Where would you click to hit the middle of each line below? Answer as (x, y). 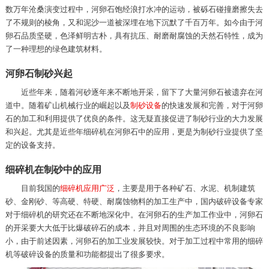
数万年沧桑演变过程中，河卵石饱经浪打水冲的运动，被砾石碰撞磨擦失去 (134, 9)
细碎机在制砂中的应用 (53, 169)
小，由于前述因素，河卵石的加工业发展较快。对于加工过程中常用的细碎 (134, 241)
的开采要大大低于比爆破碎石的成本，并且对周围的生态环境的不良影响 (130, 228)
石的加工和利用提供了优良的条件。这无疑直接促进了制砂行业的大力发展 (134, 118)
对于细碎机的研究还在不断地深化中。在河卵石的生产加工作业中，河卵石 (134, 214)
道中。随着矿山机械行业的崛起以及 (68, 105)
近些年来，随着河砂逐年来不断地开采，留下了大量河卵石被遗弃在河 (142, 92)
